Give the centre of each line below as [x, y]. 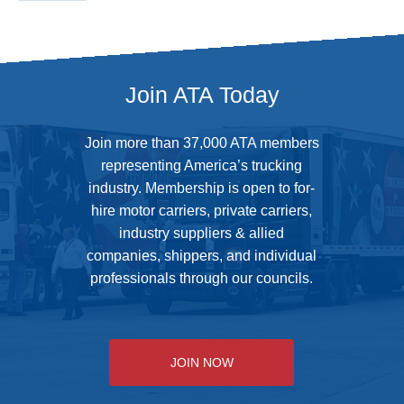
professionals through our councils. [202, 278]
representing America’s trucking [202, 165]
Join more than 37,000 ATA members [202, 143]
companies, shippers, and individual [202, 256]
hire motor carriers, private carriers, [202, 211]
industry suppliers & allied [202, 233]
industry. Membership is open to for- [202, 188]
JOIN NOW [202, 363]
